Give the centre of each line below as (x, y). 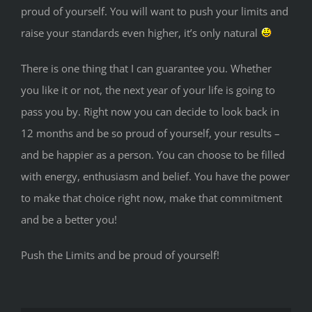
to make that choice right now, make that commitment (151, 197)
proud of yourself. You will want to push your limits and (155, 11)
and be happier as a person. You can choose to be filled (153, 154)
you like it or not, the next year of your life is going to (148, 89)
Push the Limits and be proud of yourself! (120, 255)
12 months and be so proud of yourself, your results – (150, 133)
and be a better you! (69, 219)
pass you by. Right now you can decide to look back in (150, 111)
